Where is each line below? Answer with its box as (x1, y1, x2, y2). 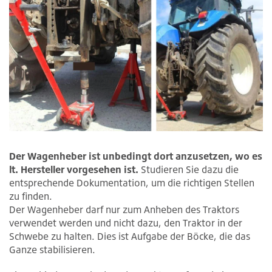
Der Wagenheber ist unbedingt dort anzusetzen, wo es (9, 149, 262, 162)
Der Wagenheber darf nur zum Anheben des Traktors (9, 203, 239, 216)
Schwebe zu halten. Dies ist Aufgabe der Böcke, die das (9, 229, 250, 242)
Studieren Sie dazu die (138, 163, 239, 175)
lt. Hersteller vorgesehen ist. (9, 163, 138, 175)
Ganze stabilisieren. (9, 243, 95, 256)
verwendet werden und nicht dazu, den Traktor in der (9, 216, 242, 229)
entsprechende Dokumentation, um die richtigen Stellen (9, 176, 254, 189)
